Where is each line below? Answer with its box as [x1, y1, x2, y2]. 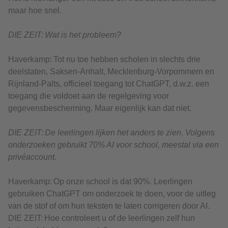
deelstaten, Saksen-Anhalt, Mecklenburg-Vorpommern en [8, 67, 214, 76]
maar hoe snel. [8, 6, 62, 15]
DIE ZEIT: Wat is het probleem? [8, 31, 121, 40]
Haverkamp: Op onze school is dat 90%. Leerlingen [8, 177, 192, 186]
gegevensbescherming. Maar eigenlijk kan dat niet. [8, 104, 191, 113]
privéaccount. [8, 153, 56, 162]
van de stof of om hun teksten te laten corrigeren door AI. [8, 202, 210, 211]
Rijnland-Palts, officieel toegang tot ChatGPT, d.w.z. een [8, 79, 209, 89]
